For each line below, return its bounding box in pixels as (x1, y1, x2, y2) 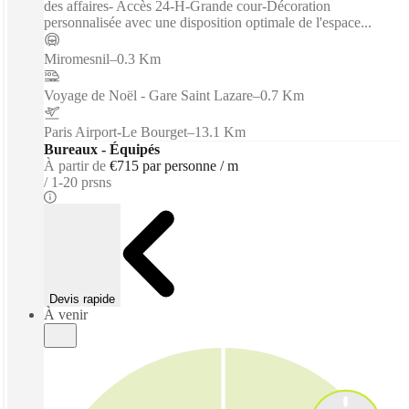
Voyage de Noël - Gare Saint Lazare (44, 87, 253, 103)
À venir (44, 306, 88, 322)
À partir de (44, 157, 106, 173)
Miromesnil (44, 50, 110, 67)
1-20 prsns (51, 173, 111, 190)
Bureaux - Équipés (44, 141, 160, 157)
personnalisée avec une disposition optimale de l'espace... (44, 14, 372, 30)
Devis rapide (49, 291, 115, 306)
